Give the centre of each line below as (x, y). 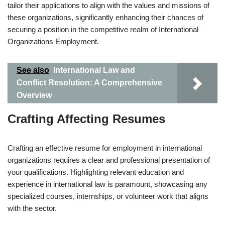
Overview (34, 95)
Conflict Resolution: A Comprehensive (89, 83)
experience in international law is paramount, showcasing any (107, 184)
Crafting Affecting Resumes (86, 119)
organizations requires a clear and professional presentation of (109, 160)
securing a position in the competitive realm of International (103, 29)
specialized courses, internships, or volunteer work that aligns (108, 196)
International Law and (94, 70)
